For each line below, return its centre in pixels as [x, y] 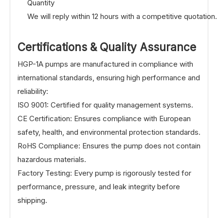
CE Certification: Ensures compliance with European [104, 118]
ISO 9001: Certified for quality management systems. [105, 105]
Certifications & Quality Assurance [107, 47]
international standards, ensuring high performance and [109, 77]
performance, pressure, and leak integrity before [99, 186]
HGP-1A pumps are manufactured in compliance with [105, 64]
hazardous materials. [52, 159]
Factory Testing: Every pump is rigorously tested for [104, 173]
